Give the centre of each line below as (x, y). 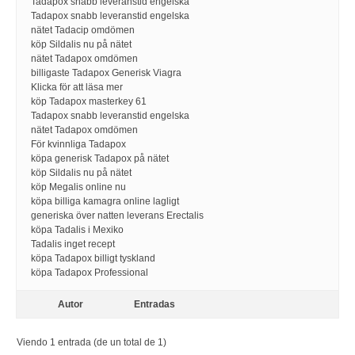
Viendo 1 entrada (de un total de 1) (92, 342)
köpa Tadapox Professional (90, 273)
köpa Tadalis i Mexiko (77, 230)
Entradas (155, 304)
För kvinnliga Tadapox (78, 144)
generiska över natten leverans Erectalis (117, 216)
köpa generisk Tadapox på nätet (100, 158)
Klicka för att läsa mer (77, 87)
